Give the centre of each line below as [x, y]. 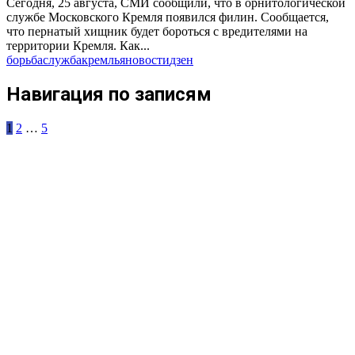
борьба [25, 59]
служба [62, 59]
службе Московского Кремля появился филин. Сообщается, [168, 17]
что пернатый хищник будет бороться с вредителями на [157, 31]
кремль [101, 59]
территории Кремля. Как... [78, 45]
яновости [145, 59]
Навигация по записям [109, 94]
